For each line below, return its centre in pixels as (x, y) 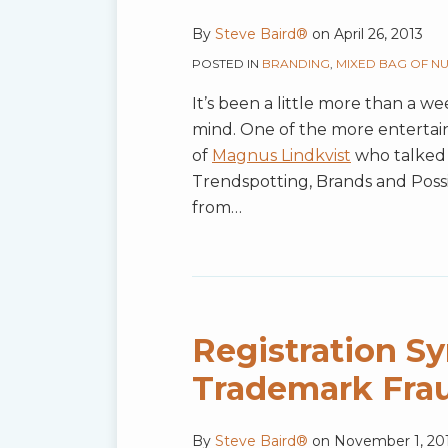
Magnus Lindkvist (281, 156)
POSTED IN (227, 64)
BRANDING (296, 64)
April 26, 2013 (378, 34)
